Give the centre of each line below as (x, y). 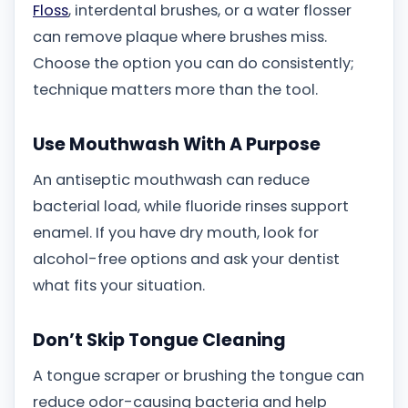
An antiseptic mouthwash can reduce (171, 180)
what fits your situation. (119, 286)
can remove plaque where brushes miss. (180, 36)
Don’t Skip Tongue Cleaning (159, 340)
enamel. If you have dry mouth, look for (176, 233)
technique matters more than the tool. (175, 89)
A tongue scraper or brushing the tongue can (199, 376)
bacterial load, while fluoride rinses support (191, 207)
